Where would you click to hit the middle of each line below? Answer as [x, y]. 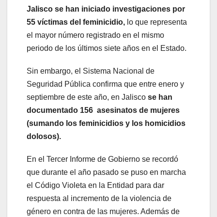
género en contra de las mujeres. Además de [103, 212]
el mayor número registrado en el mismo [95, 35]
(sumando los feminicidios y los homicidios [106, 124]
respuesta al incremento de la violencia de [99, 199]
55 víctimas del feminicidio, [76, 22]
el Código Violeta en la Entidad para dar [95, 186]
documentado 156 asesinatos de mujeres [103, 110]
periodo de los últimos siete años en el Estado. [107, 48]
